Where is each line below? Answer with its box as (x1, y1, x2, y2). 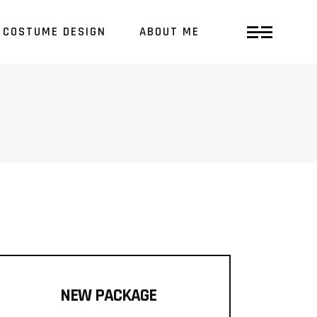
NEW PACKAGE (59, 284, 156, 307)
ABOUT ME (139, 23, 200, 40)
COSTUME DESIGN (2, 23, 107, 40)
